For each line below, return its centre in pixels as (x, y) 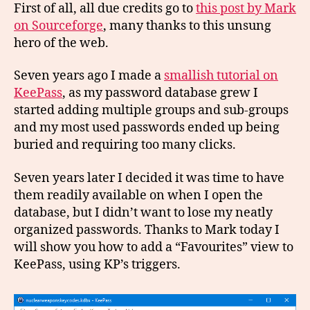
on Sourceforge (58, 26)
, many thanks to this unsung (187, 26)
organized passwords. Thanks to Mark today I (147, 230)
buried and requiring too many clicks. (125, 145)
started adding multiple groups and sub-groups (151, 110)
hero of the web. (61, 43)
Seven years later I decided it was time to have (149, 178)
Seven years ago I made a (89, 76)
